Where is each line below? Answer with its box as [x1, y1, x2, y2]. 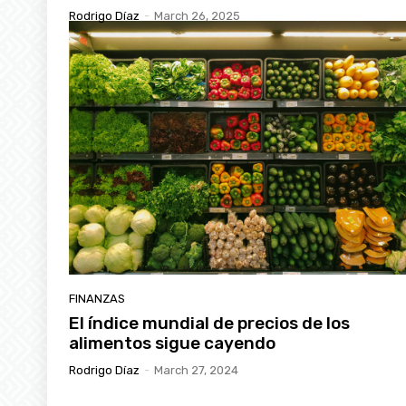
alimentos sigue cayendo [69, 332, 275, 353]
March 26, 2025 [154, 9, 240, 24]
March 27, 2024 [154, 362, 238, 377]
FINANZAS [69, 291, 125, 305]
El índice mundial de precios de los [69, 312, 350, 333]
